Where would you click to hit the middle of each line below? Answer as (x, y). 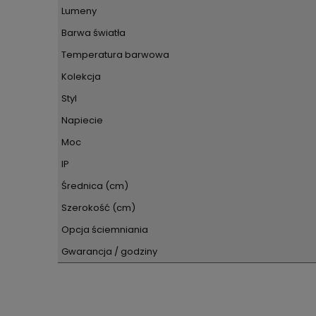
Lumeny (79, 11)
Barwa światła (93, 32)
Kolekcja (81, 76)
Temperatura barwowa (115, 54)
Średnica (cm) (95, 186)
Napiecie (82, 120)
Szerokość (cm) (98, 207)
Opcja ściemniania (105, 229)
